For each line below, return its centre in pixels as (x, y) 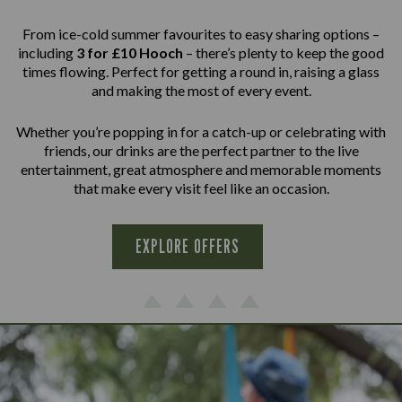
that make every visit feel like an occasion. (201, 188)
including (47, 53)
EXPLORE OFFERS (188, 247)
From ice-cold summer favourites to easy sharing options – (201, 34)
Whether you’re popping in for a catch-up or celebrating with (201, 132)
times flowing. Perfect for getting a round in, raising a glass (201, 72)
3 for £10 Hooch (130, 53)
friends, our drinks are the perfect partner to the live (201, 151)
